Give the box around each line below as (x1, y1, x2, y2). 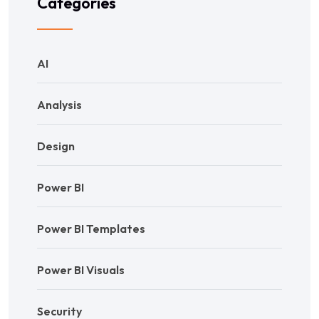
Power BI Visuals (37, 262, 125, 277)
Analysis (37, 97, 82, 112)
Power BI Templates (37, 221, 145, 236)
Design (37, 138, 75, 153)
